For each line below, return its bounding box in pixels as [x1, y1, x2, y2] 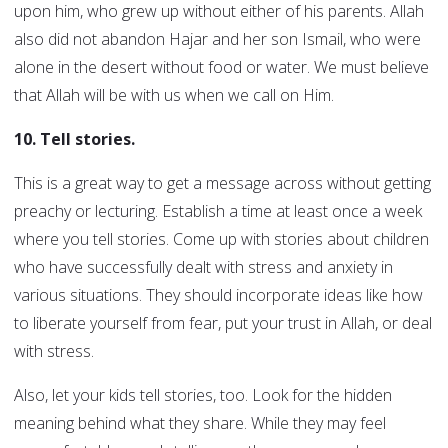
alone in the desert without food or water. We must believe [14, 56, 429, 79]
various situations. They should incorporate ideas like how [14, 284, 423, 307]
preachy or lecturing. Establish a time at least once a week [14, 200, 422, 223]
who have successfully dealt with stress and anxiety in [14, 256, 393, 279]
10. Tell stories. [14, 128, 135, 151]
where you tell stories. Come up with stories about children [14, 228, 429, 251]
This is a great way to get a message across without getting [14, 172, 431, 195]
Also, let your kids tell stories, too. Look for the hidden [14, 384, 392, 407]
